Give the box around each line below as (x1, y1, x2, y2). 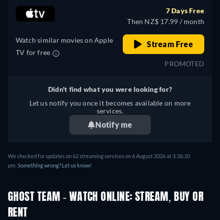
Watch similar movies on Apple (16, 36, 113, 45)
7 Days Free (165, 6, 204, 15)
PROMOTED (165, 59, 204, 68)
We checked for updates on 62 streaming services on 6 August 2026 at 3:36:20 (8, 153, 190, 160)
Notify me (95, 120, 133, 130)
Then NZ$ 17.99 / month (127, 17, 204, 26)
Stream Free (145, 39, 193, 49)
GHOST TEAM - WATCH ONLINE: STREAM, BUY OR (8, 192, 204, 203)
